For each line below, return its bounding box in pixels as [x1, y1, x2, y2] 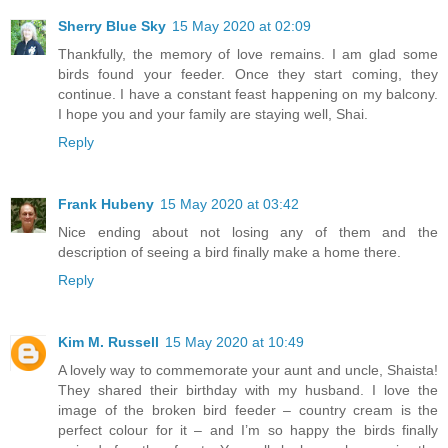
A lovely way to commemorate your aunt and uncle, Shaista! [58, 362, 438, 379]
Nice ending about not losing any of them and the [58, 224, 438, 241]
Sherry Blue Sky [58, 18, 166, 35]
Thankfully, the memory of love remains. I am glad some [58, 46, 438, 63]
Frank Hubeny [58, 196, 154, 213]
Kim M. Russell [58, 334, 159, 351]
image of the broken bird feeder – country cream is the [58, 402, 438, 419]
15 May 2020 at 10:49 [165, 334, 304, 351]
